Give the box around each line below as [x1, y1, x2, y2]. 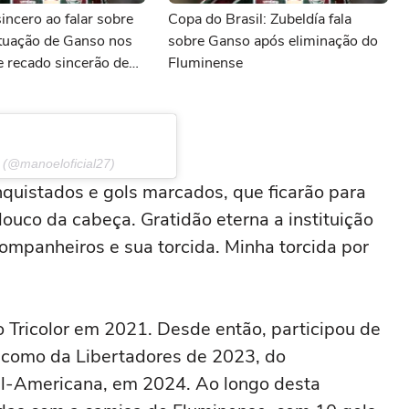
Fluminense [168, 53, 243, 73]
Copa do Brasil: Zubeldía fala [168, 9, 351, 29]
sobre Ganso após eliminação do [168, 31, 378, 51]
